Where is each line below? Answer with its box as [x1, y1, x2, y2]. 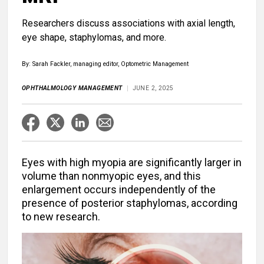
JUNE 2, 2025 [132, 84, 174, 93]
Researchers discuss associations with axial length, [22, 18, 235, 29]
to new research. [22, 210, 100, 223]
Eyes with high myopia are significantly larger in [22, 156, 242, 169]
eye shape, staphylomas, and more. [22, 32, 166, 44]
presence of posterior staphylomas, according [22, 197, 237, 210]
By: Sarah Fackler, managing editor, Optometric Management [22, 60, 189, 68]
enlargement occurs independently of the [22, 183, 216, 196]
